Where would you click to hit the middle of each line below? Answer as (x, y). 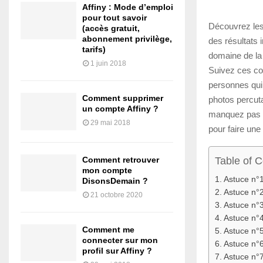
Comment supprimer (123, 98)
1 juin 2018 (108, 64)
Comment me (108, 229)
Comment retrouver (121, 159)
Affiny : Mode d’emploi (128, 7)
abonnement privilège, (127, 39)
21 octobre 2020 (117, 195)
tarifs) (94, 50)
